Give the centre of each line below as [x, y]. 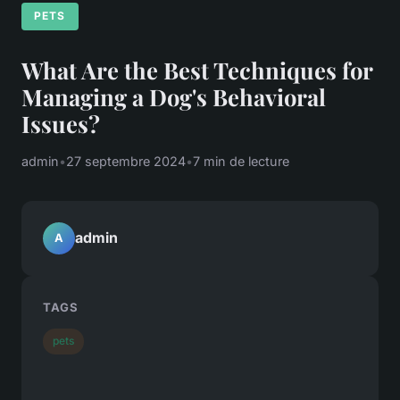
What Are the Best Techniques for [197, 69]
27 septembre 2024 [126, 161]
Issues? [61, 123]
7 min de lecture [241, 161]
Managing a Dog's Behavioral [174, 96]
